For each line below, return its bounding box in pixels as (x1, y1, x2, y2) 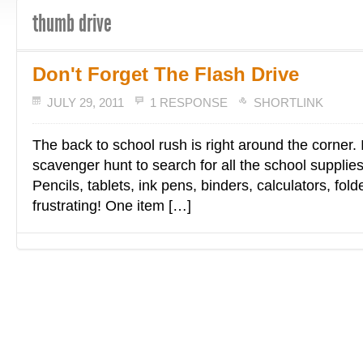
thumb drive (32, 9, 112, 38)
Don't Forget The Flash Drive (32, 63, 299, 85)
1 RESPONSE (150, 96, 228, 109)
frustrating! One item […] (32, 198, 191, 214)
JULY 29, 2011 (47, 96, 124, 109)
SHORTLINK (254, 96, 323, 109)
